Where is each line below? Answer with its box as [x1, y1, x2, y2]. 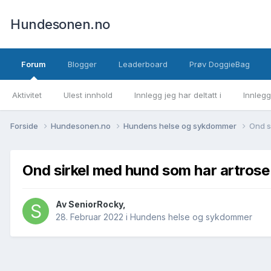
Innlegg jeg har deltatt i [134, 90, 221, 100]
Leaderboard [119, 59, 168, 69]
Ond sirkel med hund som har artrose [22, 161, 270, 179]
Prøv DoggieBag [189, 59, 250, 69]
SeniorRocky [68, 199, 123, 210]
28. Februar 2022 [56, 212, 123, 223]
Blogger [68, 59, 97, 69]
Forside [10, 120, 40, 131]
